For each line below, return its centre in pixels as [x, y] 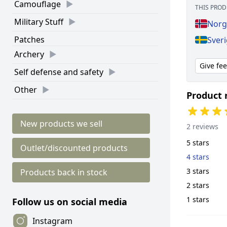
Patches [29, 40]
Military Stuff [39, 22]
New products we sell [61, 124]
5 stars [198, 142]
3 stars [198, 171]
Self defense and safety [59, 72]
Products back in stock [64, 172]
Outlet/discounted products [74, 148]
